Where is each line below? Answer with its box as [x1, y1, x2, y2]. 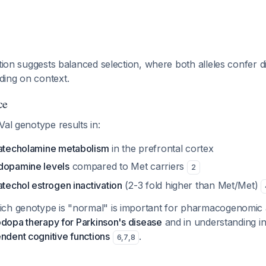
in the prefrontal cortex [109, 142, 214, 154]
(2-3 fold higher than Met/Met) [122, 179, 261, 191]
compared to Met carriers [69, 160, 187, 172]
